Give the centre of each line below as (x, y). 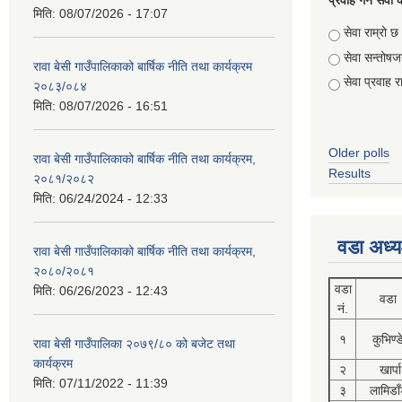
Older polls (359, 153)
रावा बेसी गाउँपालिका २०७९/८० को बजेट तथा (134, 344)
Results (350, 173)
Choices (354, 32)
